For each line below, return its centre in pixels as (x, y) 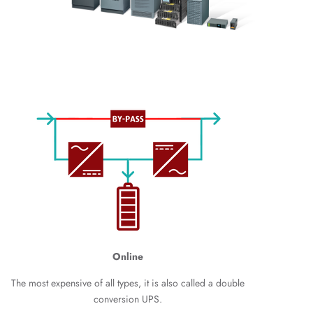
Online (128, 256)
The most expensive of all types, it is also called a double (128, 283)
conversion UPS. (128, 299)
